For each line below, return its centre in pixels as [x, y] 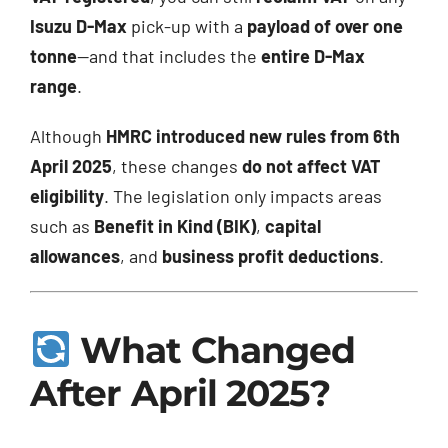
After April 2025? [179, 393]
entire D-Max [312, 56]
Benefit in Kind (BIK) [174, 226]
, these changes [176, 166]
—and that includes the [168, 56]
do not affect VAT [311, 166]
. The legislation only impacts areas [242, 196]
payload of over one [324, 26]
